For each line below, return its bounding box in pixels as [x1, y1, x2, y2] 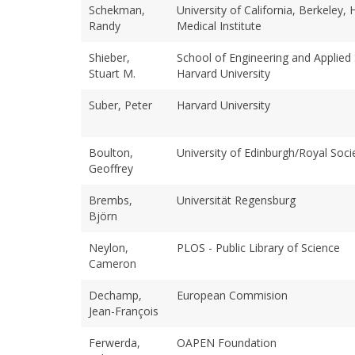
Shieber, [89, 49, 130, 65]
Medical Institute [177, 17, 261, 33]
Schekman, [89, 2, 145, 17]
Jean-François [89, 303, 158, 319]
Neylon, [89, 239, 128, 255]
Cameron [89, 255, 136, 271]
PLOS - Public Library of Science [177, 239, 340, 255]
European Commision [177, 287, 288, 303]
